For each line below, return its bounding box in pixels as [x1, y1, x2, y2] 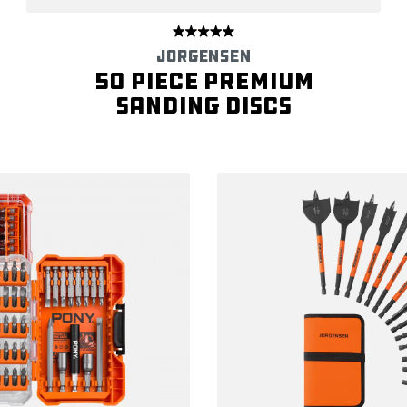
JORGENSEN [155, 45, 252, 67]
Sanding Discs [115, 89, 292, 121]
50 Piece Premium [94, 65, 313, 96]
